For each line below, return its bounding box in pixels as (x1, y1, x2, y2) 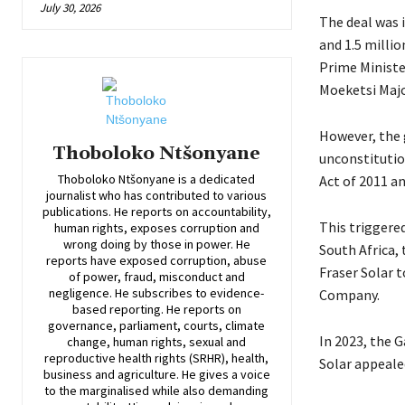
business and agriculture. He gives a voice (42, 366, 270, 383)
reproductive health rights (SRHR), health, (44, 350, 269, 367)
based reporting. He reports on (71, 301, 241, 318)
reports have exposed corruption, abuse (46, 252, 268, 269)
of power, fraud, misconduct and (68, 268, 245, 286)
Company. (318, 285, 380, 304)
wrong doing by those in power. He (62, 236, 250, 253)
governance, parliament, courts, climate (48, 317, 266, 334)
